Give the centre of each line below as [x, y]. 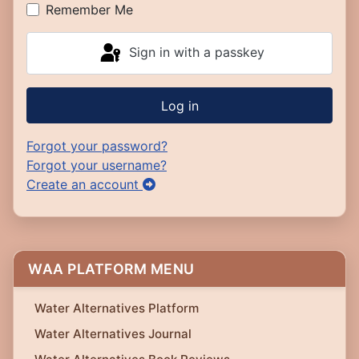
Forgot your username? [97, 165]
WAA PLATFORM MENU [111, 269]
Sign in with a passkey [197, 52]
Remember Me [89, 10]
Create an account [85, 185]
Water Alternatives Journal [113, 334]
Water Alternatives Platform [117, 309]
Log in [179, 105]
